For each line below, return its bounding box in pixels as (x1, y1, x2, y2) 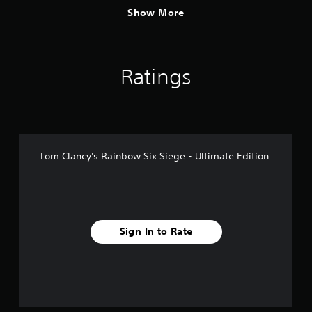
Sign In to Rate (119, 225, 193, 238)
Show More (127, 6, 185, 19)
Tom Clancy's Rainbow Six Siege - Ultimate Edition (39, 149, 269, 162)
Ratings (120, 64, 192, 89)
